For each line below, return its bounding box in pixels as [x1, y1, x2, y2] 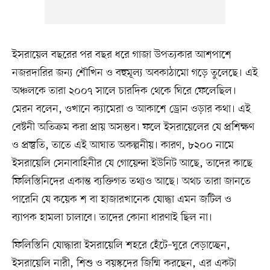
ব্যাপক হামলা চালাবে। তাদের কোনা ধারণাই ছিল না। [11, 210, 212, 225]
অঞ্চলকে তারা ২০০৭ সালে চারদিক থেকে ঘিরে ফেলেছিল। [11, 83, 236, 98]
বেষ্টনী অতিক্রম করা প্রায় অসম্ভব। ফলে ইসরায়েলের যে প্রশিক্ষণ [11, 119, 254, 134]
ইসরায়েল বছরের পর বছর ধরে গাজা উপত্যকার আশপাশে [11, 47, 231, 62]
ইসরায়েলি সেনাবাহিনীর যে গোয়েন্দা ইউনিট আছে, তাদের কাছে [11, 155, 253, 171]
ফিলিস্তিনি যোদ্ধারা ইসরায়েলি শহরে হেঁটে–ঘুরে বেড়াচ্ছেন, [11, 237, 230, 253]
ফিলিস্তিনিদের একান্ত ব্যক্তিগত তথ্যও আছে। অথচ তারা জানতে [11, 174, 251, 189]
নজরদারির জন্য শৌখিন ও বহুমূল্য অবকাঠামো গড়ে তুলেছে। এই [11, 65, 258, 80]
